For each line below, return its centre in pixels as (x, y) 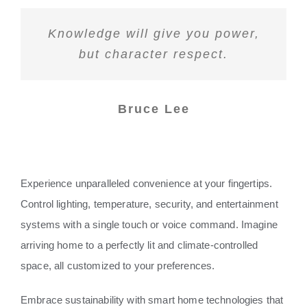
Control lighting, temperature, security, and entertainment (149, 204)
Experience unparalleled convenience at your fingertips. (146, 184)
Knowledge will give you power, (153, 34)
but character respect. (153, 54)
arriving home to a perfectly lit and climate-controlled (139, 245)
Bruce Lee (153, 109)
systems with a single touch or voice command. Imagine (149, 225)
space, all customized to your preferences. (118, 266)
